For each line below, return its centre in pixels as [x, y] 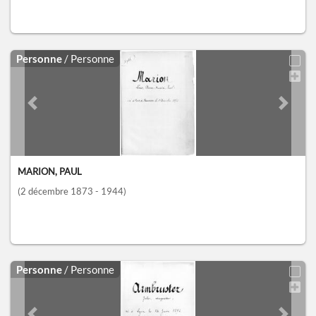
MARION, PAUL [50, 172]
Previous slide [62, 110]
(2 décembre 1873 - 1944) [72, 192]
